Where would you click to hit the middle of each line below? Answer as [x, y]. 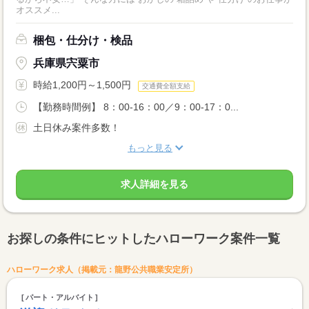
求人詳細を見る [154, 184]
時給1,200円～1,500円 [82, 85]
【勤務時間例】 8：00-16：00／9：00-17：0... [136, 107]
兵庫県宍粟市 [66, 63]
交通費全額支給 [166, 86]
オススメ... [38, 10]
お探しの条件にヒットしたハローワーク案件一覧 [143, 238]
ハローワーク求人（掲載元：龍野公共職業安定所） [102, 269]
